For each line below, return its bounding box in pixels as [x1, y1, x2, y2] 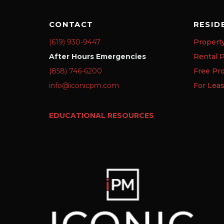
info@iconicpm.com [48, 81, 119, 90]
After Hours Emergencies [48, 52, 146, 61]
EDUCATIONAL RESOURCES [48, 110, 154, 120]
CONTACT [48, 20, 93, 29]
